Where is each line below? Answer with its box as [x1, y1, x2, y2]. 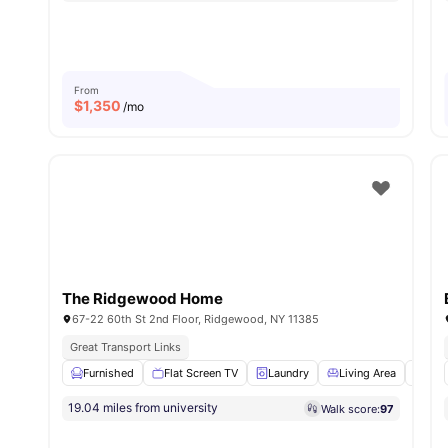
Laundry [268, 366, 309, 381]
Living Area [339, 366, 396, 381]
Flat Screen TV [164, 366, 238, 381]
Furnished [83, 366, 134, 381]
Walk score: [321, 401, 381, 416]
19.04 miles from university [68, 400, 218, 416]
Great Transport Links [70, 340, 181, 355]
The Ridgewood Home [62, 289, 223, 309]
